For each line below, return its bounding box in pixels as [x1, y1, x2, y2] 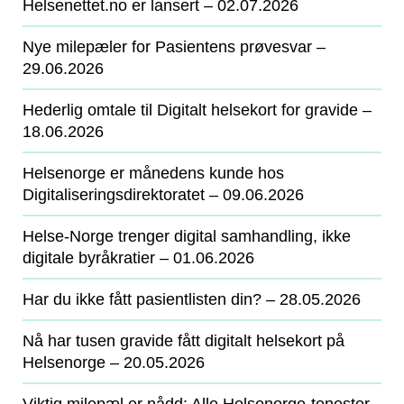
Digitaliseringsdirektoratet [23, 186, 205, 204]
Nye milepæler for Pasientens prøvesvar [23, 38, 312, 56]
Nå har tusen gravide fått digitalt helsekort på [23, 332, 344, 350]
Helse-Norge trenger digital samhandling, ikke [23, 227, 351, 245]
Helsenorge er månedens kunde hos [23, 164, 284, 182]
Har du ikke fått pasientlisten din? [23, 290, 262, 308]
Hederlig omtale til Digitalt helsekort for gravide [23, 101, 358, 119]
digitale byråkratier [23, 249, 155, 267]
